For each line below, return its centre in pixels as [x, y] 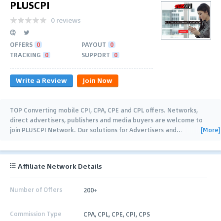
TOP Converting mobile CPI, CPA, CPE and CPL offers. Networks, [104, 110]
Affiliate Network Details [60, 166]
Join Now [98, 80]
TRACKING [25, 55]
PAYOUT [94, 44]
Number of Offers [36, 190]
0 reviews [66, 20]
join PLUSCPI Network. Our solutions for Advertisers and [93, 129]
